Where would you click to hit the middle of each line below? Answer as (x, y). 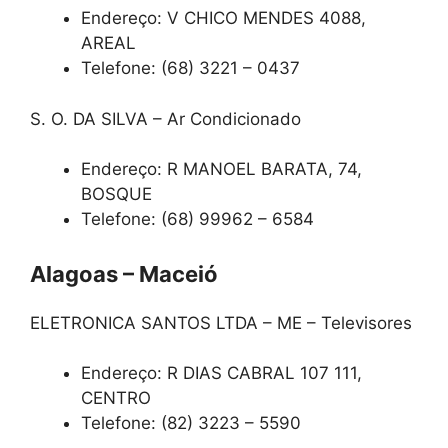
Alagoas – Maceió (124, 273)
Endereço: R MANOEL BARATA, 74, (221, 169)
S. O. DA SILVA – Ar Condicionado (165, 118)
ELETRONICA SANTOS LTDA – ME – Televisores (221, 322)
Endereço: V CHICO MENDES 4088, (223, 18)
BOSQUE (116, 194)
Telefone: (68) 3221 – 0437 (190, 68)
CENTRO (116, 398)
